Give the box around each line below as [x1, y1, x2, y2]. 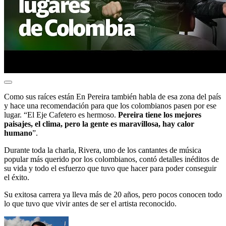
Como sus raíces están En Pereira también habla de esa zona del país [4, 92, 221, 101]
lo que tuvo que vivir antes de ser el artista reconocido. [4, 199, 177, 208]
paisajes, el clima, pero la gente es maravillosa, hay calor [4, 119, 194, 128]
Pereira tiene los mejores [118, 110, 201, 119]
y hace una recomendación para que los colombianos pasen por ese [4, 101, 216, 110]
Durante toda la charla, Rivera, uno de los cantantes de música [4, 145, 201, 154]
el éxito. [4, 173, 29, 182]
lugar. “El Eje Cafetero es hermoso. [4, 110, 118, 119]
